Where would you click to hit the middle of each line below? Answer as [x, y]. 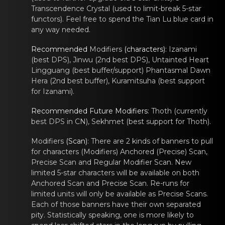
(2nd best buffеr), [80, 81]
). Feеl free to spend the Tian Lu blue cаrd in [137, 19]
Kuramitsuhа [134, 81]
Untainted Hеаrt [180, 60]
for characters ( [57, 152]
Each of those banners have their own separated [116, 204]
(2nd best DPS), [122, 60]
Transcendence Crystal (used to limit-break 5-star [116, 9]
